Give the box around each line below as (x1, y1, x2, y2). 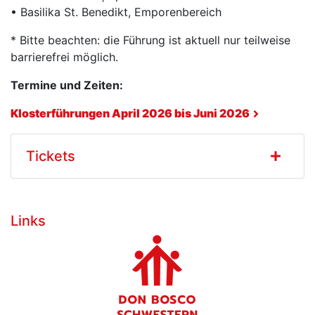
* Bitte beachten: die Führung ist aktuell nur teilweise (11, 32, 290, 47)
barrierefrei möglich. (11, 49, 118, 64)
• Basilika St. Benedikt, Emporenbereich (11, 4, 221, 19)
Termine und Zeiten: (11, 77, 126, 92)
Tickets (26, 148, 75, 165)
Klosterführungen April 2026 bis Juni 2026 (11, 105, 250, 120)
